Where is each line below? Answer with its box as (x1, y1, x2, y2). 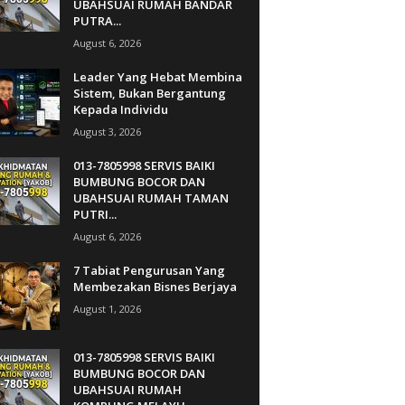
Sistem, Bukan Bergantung (72, 84, 226, 101)
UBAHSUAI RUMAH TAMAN (72, 189, 229, 206)
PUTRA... (72, 12, 121, 29)
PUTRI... (72, 205, 117, 222)
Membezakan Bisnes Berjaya (72, 278, 237, 295)
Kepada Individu (72, 100, 168, 118)
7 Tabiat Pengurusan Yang (72, 261, 225, 278)
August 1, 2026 (72, 301, 141, 316)
